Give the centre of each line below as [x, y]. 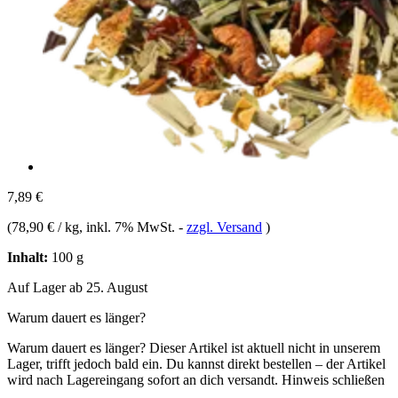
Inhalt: [28, 257]
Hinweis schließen [333, 379]
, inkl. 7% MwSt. [129, 227]
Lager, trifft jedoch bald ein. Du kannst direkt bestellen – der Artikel [196, 363]
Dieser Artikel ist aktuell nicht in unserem [265, 347]
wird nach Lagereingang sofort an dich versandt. [143, 379]
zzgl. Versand [224, 227]
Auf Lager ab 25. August [77, 287]
